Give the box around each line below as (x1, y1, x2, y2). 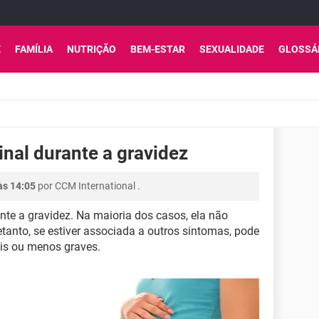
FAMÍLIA (15, 43, 53, 55)
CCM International (55, 180, 135, 192)
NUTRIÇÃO (67, 43, 116, 55)
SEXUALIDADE (199, 43, 264, 55)
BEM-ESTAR (130, 43, 185, 55)
